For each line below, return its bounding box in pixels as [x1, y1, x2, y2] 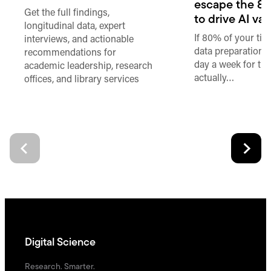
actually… [194, 73, 235, 83]
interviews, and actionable [24, 35, 134, 45]
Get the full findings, [24, 8, 110, 19]
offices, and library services [24, 75, 140, 85]
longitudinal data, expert [24, 22, 126, 32]
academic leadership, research [24, 62, 153, 72]
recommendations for [24, 48, 117, 59]
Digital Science [24, 237, 96, 249]
